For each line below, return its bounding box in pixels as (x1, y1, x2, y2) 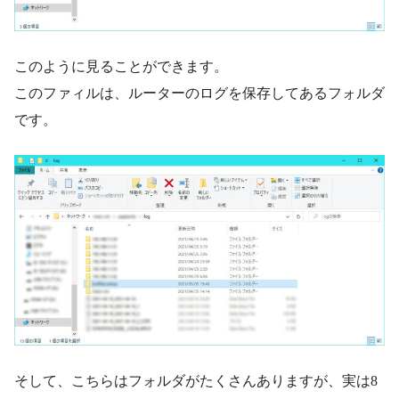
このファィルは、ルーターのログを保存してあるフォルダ (14, 85, 385, 101)
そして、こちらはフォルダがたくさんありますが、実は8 (14, 373, 378, 389)
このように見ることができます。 (14, 58, 228, 74)
